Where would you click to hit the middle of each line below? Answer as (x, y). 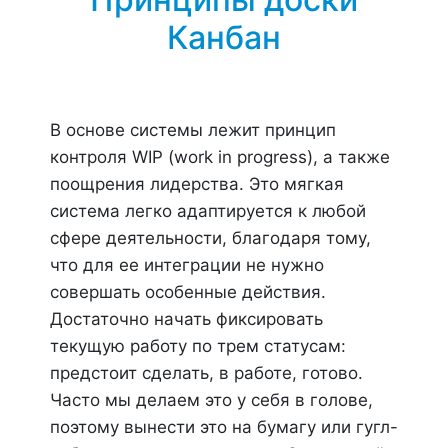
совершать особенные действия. (188, 292)
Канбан (224, 37)
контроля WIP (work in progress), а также (220, 157)
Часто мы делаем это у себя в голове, (211, 400)
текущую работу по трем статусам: (198, 346)
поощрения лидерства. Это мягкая (197, 184)
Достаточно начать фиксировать (186, 319)
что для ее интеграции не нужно (187, 265)
